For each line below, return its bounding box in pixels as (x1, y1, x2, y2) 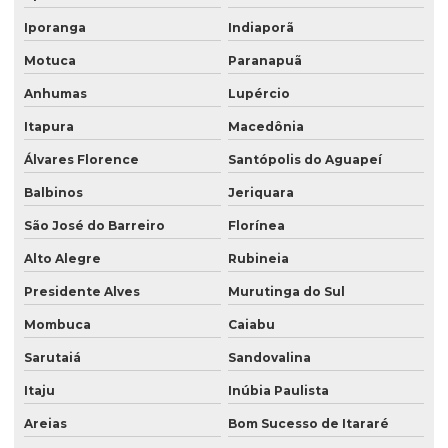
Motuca (24, 53, 76, 69)
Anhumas (24, 86, 87, 102)
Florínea (227, 218, 285, 234)
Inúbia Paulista (227, 383, 329, 399)
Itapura (24, 119, 74, 135)
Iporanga (24, 20, 86, 36)
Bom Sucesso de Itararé (227, 416, 389, 432)
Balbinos (24, 185, 83, 201)
